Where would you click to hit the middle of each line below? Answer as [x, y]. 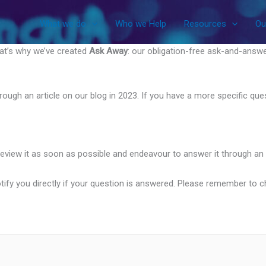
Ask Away [108, 51]
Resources [205, 24]
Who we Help [141, 24]
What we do [63, 24]
